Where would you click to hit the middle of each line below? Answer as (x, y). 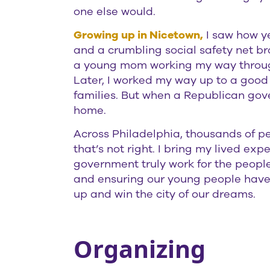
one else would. (115, 12)
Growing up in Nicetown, (138, 35)
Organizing (140, 249)
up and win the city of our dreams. (165, 194)
